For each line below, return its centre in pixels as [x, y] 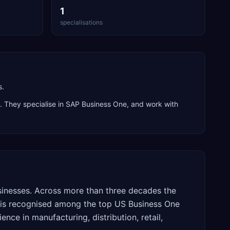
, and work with [152, 104]
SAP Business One [96, 104]
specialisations [81, 22]
